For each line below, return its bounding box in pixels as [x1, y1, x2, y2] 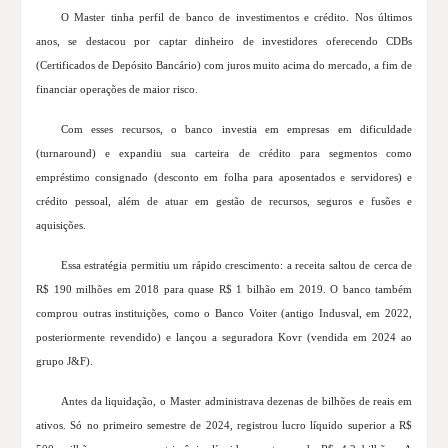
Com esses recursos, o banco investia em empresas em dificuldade [61, 123, 412, 136]
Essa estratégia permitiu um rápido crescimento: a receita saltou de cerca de [61, 259, 412, 272]
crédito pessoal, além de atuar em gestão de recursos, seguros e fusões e [36, 195, 412, 208]
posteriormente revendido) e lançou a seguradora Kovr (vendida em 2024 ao [36, 331, 412, 344]
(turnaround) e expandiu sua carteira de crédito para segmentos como [36, 147, 412, 160]
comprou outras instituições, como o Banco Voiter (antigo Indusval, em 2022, [36, 307, 412, 320]
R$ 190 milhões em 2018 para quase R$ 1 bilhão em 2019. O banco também [36, 283, 412, 296]
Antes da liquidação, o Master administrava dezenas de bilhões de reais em [61, 395, 412, 408]
